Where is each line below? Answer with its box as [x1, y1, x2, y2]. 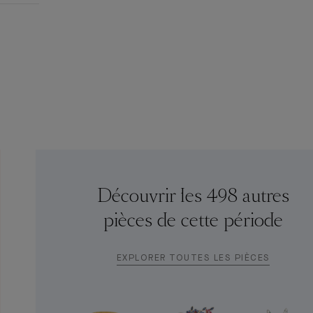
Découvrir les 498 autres [96, 188, 289, 206]
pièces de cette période [103, 212, 283, 231]
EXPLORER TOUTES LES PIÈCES [116, 254, 270, 263]
